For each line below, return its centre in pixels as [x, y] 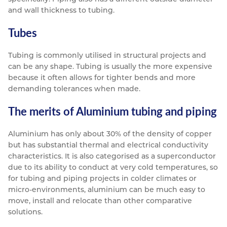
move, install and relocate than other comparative [100, 201]
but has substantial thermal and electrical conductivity [108, 145]
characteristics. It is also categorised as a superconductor [112, 156]
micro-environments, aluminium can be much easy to [107, 190]
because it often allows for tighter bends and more [102, 78]
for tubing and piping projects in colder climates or [102, 179]
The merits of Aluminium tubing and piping [112, 111]
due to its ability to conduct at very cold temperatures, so [113, 167]
